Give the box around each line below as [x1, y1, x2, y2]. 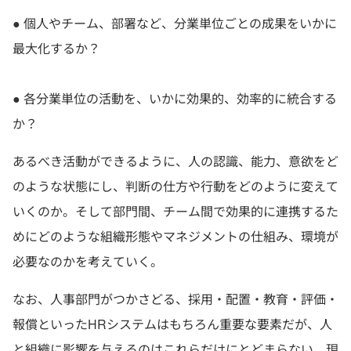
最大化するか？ [13, 39, 100, 57]
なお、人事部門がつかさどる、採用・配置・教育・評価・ [13, 290, 338, 308]
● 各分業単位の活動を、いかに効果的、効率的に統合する [13, 89, 337, 107]
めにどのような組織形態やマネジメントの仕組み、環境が [13, 227, 338, 245]
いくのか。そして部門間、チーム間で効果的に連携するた [13, 202, 338, 220]
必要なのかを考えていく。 [13, 252, 163, 270]
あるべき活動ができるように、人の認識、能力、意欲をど [13, 152, 338, 170]
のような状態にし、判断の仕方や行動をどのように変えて [13, 177, 338, 195]
